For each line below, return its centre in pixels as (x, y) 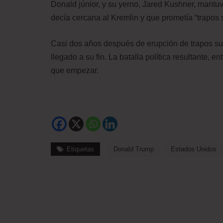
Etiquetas (80, 149)
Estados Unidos (194, 149)
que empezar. (75, 70)
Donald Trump (134, 149)
